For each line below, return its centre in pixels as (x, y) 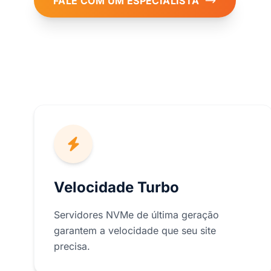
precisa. (72, 246)
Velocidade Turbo (116, 187)
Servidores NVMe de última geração (136, 215)
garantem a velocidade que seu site (135, 230)
